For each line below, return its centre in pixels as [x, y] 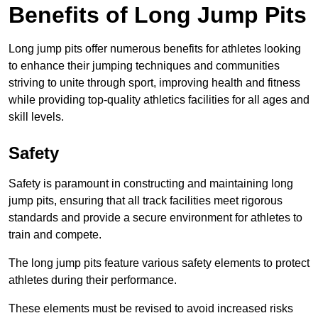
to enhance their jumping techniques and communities [144, 66]
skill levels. [36, 117]
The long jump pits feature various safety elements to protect [159, 263]
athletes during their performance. [94, 280]
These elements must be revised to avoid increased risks [151, 309]
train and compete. [55, 235]
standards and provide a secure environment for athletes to [155, 218]
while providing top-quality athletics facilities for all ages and [159, 100]
